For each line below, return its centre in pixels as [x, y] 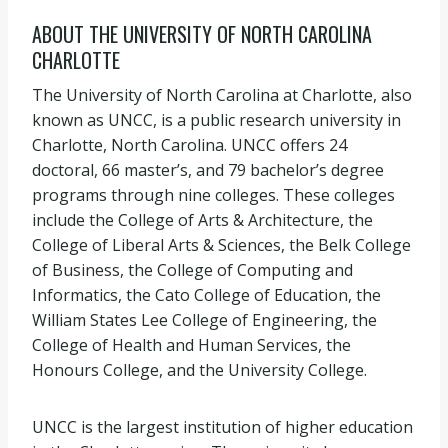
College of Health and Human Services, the [191, 345]
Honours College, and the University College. [199, 370]
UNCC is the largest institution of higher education [222, 427]
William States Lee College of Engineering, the [204, 320]
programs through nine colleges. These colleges [213, 195]
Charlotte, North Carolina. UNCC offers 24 [189, 145]
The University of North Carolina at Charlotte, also [222, 95]
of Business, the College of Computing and [192, 270]
